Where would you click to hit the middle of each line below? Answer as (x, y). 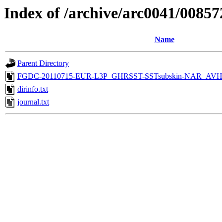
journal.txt (33, 102)
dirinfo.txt (33, 89)
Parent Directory (43, 63)
